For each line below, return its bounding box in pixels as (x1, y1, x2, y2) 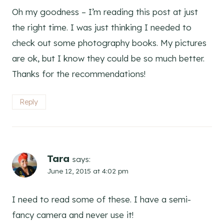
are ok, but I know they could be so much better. (12, 53, 204, 64)
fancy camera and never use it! (12, 209, 133, 220)
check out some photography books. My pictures (12, 37, 206, 48)
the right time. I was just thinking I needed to (12, 22, 191, 33)
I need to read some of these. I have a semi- (12, 193, 191, 204)
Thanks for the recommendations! (12, 68, 145, 79)
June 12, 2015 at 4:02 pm (47, 166, 128, 175)
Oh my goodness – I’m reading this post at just (12, 6, 198, 17)
